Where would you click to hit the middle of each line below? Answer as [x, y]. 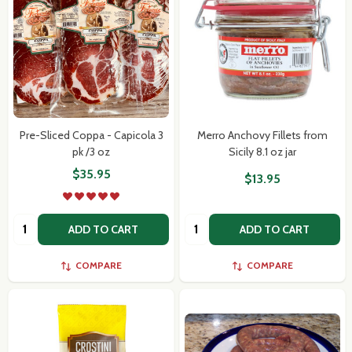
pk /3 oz [91, 151]
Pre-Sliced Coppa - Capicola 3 [91, 135]
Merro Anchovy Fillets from [262, 135]
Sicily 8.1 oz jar [262, 151]
